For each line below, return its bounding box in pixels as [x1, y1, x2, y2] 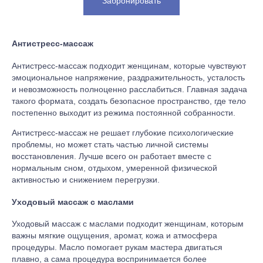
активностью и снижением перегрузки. [12, 174, 160, 184]
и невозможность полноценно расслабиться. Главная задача [12, 84, 247, 94]
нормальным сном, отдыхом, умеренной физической [12, 163, 217, 173]
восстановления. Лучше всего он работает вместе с [12, 151, 211, 161]
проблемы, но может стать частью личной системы [12, 139, 208, 149]
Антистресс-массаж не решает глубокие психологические [12, 127, 234, 137]
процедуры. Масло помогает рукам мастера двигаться [12, 242, 222, 252]
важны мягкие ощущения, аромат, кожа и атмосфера [12, 231, 217, 241]
